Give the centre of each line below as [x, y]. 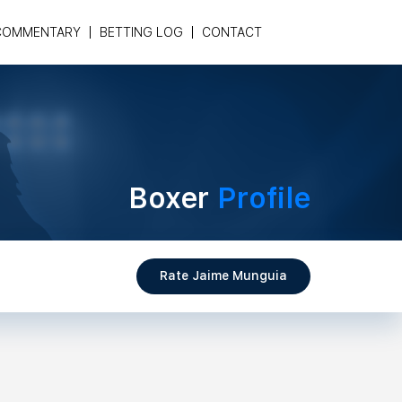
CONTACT [232, 32]
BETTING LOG [141, 32]
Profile [264, 198]
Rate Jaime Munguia [223, 275]
